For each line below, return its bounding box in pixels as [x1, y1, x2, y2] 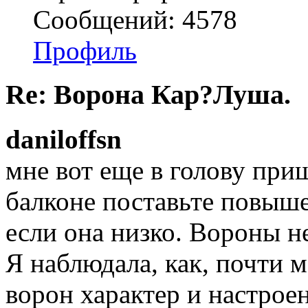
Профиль [33, 35, 137, 65]
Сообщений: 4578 [33, 4, 237, 34]
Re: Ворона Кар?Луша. [5, 79, 291, 111]
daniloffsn [5, 124, 122, 154]
